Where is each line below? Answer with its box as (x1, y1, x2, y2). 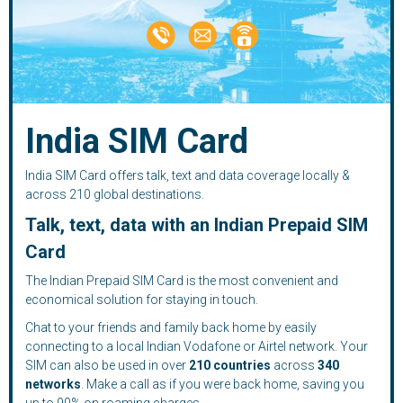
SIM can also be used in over (25, 358, 189, 373)
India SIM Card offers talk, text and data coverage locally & (25, 168, 350, 184)
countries (210, 358, 271, 373)
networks (25, 377, 81, 392)
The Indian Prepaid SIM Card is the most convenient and (25, 273, 338, 289)
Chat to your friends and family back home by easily (25, 320, 317, 336)
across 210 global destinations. (25, 187, 204, 202)
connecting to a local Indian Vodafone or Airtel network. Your (25, 339, 368, 354)
